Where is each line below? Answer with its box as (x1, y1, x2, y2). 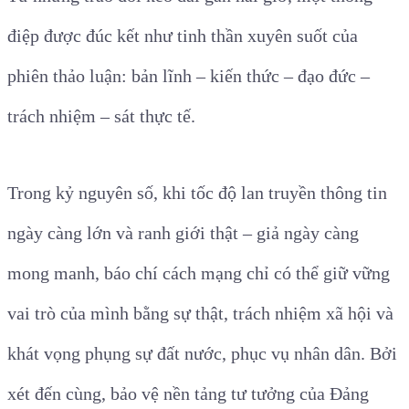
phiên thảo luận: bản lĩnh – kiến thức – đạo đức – (7, 65, 370, 86)
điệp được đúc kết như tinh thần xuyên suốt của (7, 25, 358, 46)
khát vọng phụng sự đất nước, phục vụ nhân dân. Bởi (7, 342, 397, 363)
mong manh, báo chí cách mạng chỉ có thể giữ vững (7, 262, 390, 283)
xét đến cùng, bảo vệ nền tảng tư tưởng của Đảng (7, 383, 369, 404)
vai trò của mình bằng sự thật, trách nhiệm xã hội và (7, 302, 393, 323)
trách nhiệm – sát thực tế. (7, 105, 195, 126)
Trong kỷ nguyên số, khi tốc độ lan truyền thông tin (7, 182, 387, 203)
